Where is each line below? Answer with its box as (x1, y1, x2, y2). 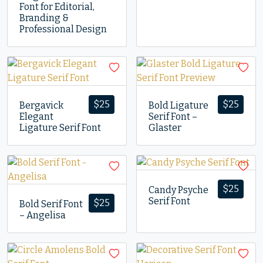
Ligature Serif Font (19, 122, 101, 133)
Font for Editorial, (19, 1, 95, 12)
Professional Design (19, 23, 107, 35)
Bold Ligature (149, 100, 208, 111)
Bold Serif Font (19, 198, 83, 210)
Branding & (19, 12, 69, 23)
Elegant (19, 111, 53, 122)
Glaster (149, 122, 181, 133)
